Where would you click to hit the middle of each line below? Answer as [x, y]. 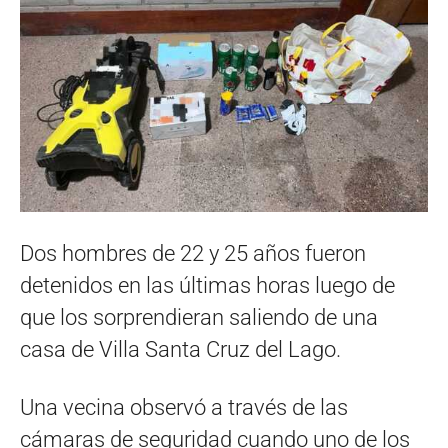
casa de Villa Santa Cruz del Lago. [180, 349]
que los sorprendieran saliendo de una [199, 317]
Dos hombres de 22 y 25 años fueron [193, 253]
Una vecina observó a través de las [184, 407]
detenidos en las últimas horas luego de [207, 285]
